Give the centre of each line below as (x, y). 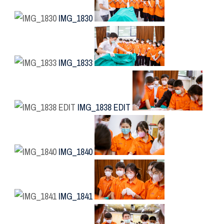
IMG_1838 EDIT (104, 107)
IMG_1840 (75, 152)
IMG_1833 (75, 63)
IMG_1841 (75, 196)
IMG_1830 (75, 18)
